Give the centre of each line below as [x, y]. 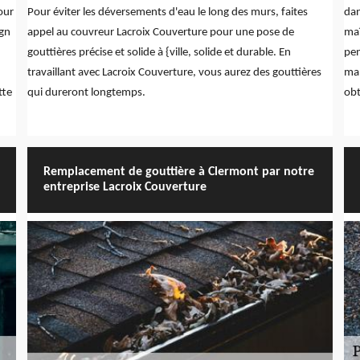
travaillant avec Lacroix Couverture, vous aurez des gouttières [174, 72]
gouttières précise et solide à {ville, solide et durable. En [159, 52]
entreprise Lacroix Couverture [125, 187]
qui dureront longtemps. [86, 92]
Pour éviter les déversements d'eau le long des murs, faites [167, 12]
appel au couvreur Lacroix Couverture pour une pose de [160, 32]
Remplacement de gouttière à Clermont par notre [178, 172]
